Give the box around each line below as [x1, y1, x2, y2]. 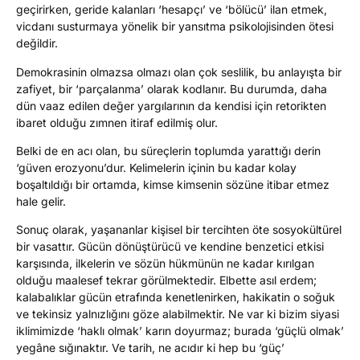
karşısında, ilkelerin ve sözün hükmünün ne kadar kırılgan [16, 256, 314, 271]
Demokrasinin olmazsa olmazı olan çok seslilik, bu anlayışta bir [16, 64, 342, 79]
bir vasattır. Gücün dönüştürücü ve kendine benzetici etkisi [16, 239, 324, 254]
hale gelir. [16, 194, 66, 209]
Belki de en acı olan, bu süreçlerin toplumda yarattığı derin [16, 144, 321, 158]
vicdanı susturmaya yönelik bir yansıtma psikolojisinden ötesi [16, 19, 333, 34]
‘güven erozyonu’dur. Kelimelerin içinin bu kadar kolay [16, 161, 297, 175]
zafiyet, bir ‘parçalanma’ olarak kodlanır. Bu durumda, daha [16, 81, 327, 96]
